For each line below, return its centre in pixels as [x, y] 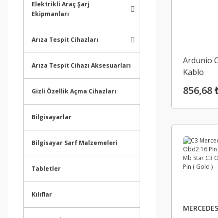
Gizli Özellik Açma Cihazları [74, 91]
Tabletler [46, 169]
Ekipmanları [50, 14]
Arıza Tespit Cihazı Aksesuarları [81, 65]
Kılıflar [42, 194]
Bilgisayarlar [52, 117]
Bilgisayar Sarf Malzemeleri [75, 143]
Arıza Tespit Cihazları [65, 40]
